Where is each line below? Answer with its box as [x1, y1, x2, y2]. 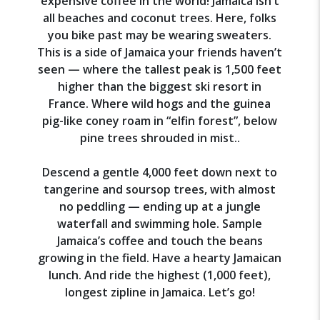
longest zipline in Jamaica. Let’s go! [64, 284, 255, 300]
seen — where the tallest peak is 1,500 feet [38, 61, 282, 77]
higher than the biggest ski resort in [58, 78, 262, 94]
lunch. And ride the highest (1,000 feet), [49, 266, 271, 283]
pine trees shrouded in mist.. [79, 129, 240, 146]
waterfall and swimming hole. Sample [57, 215, 263, 231]
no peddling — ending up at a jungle [59, 198, 261, 214]
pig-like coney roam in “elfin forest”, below [42, 112, 278, 129]
